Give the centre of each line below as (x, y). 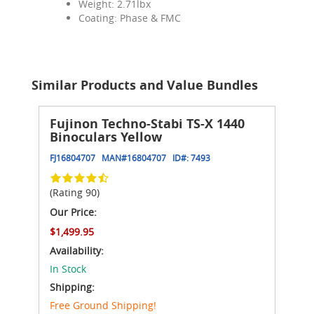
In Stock (68, 268)
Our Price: (73, 212)
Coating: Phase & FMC (130, 18)
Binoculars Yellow (106, 137)
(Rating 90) (75, 192)
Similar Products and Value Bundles (145, 85)
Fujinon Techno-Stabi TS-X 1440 (147, 123)
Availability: (77, 250)
